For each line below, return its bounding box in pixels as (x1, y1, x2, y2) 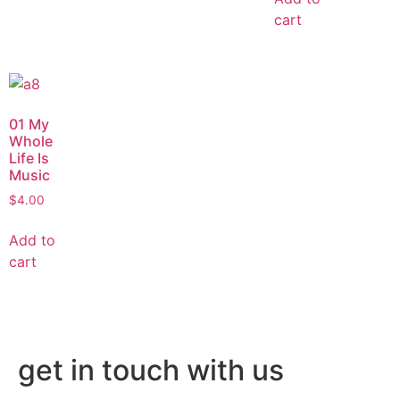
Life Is (9, 149, 49, 168)
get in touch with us (18, 352, 284, 387)
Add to (9, 230, 55, 249)
